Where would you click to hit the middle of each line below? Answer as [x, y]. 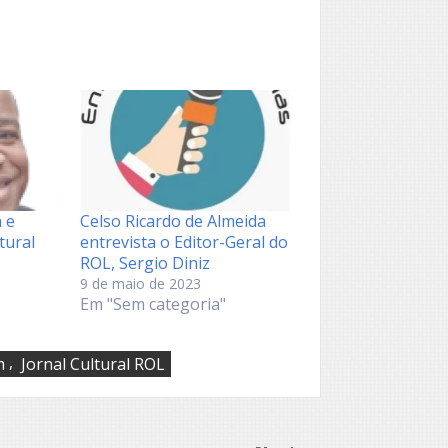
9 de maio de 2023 [141, 284]
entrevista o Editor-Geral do [184, 242]
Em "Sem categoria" [153, 304]
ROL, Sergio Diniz [145, 263]
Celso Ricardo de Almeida [173, 221]
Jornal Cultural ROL [93, 364]
